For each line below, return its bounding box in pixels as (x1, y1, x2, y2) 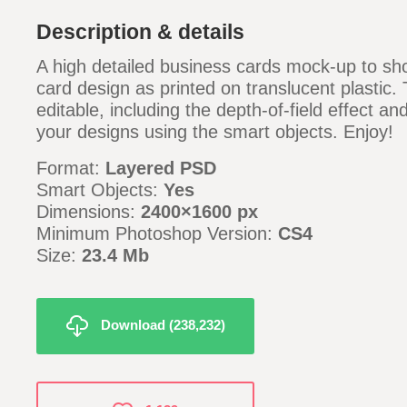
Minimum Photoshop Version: (36, 223, 278, 243)
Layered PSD (105, 158, 216, 178)
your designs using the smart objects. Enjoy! (36, 122, 393, 142)
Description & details (36, 20, 244, 44)
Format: (36, 158, 105, 178)
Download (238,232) (100, 316, 225, 333)
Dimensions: (36, 202, 141, 222)
